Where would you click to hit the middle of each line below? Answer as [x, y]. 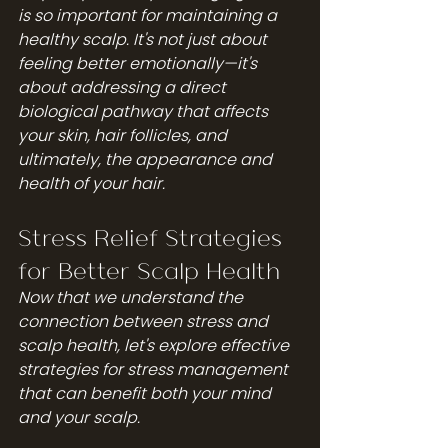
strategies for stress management [155, 369]
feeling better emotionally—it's [139, 63]
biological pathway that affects [145, 111]
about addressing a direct [124, 87]
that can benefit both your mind [146, 393]
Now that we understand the [132, 297]
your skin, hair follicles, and [124, 135]
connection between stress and [145, 321]
